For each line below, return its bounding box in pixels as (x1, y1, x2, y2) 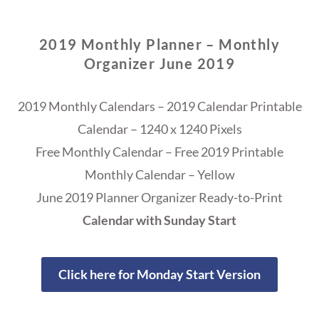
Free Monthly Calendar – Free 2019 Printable (36, 144, 283, 160)
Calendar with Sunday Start (83, 212, 236, 229)
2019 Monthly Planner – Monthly (39, 36, 280, 53)
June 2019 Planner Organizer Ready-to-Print (36, 189, 283, 206)
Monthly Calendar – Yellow (84, 167, 235, 183)
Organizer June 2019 (83, 55, 236, 73)
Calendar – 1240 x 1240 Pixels (77, 121, 242, 137)
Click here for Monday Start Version (58, 266, 261, 283)
